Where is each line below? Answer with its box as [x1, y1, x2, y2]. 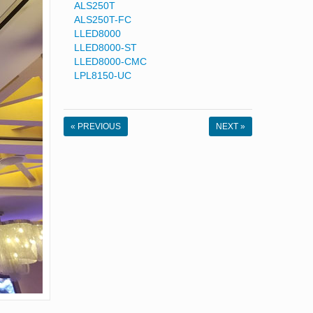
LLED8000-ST [74, 41, 137, 53]
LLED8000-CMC [74, 55, 147, 67]
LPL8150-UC [74, 69, 131, 81]
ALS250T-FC [74, 13, 131, 25]
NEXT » [216, 121, 245, 131]
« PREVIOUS [71, 121, 121, 131]
